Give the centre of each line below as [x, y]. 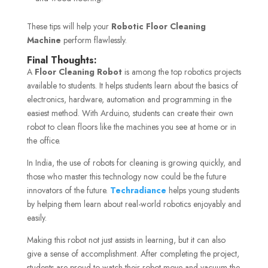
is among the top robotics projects [181, 72]
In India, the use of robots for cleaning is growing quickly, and [134, 163]
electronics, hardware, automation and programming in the [129, 100]
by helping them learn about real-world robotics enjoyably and [134, 204]
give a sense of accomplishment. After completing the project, [133, 254]
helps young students [204, 191]
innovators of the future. [67, 191]
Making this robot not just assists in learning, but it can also [126, 240]
